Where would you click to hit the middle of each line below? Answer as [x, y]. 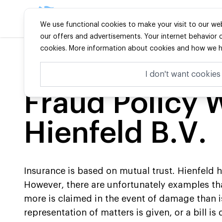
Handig [61, 68]
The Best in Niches [130, 18]
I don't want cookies [183, 74]
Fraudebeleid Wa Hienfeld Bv [126, 68]
